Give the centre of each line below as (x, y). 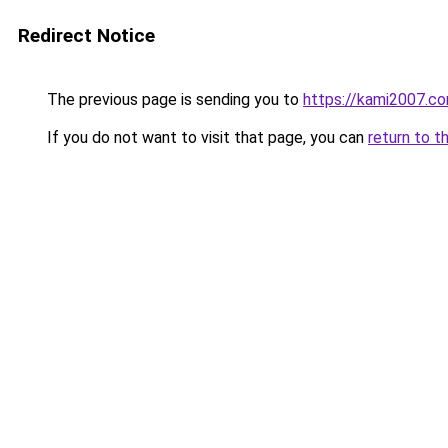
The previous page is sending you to (173, 99)
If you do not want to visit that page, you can (205, 137)
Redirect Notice (86, 35)
